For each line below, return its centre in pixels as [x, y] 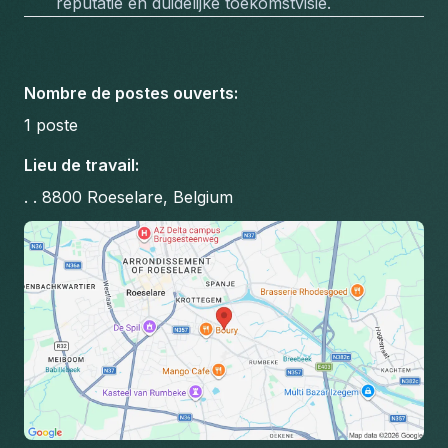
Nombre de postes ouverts [129, 93]
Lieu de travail [79, 165]
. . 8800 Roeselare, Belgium [128, 197]
